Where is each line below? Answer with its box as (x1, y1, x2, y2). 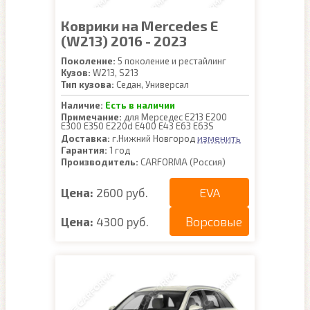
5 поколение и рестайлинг (116, 55, 226, 66)
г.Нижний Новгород (110, 133, 197, 144)
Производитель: (61, 156, 138, 167)
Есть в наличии (105, 100, 175, 111)
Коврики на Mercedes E (61, 17, 218, 34)
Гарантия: (61, 145, 107, 156)
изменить (197, 132, 241, 144)
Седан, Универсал (114, 79, 189, 90)
